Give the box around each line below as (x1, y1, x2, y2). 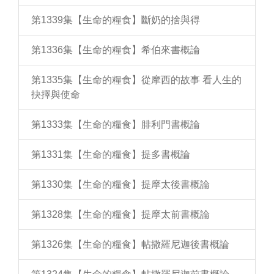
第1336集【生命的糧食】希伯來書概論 (31, 45, 200, 55)
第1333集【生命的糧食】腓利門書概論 (31, 119, 200, 130)
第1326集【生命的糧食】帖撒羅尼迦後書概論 (31, 239, 229, 250)
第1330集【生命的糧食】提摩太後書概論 (31, 179, 210, 190)
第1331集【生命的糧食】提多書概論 (31, 149, 190, 160)
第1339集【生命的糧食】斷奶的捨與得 (31, 15, 200, 25)
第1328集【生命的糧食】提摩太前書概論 (31, 209, 210, 220)
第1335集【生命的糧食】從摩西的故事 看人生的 (31, 75, 242, 85)
